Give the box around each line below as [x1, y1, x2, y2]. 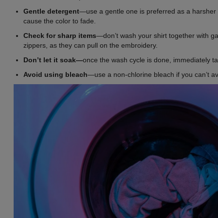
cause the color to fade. [23, 17, 96, 25]
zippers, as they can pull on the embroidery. [23, 41, 158, 49]
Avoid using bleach [23, 70, 88, 78]
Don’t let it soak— [23, 55, 83, 64]
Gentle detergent [23, 7, 79, 15]
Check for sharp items [23, 31, 96, 39]
